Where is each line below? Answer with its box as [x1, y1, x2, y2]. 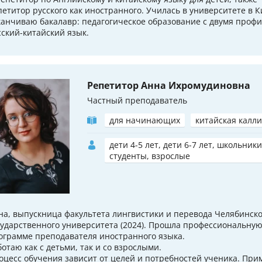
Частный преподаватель [87, 94, 187, 106]
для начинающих [109, 114, 180, 126]
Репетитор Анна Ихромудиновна [87, 78, 250, 92]
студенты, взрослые [109, 150, 190, 161]
